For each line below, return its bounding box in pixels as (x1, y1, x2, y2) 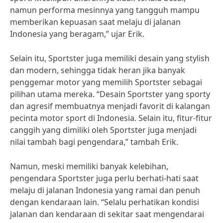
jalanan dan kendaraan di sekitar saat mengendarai (10, 209, 204, 220)
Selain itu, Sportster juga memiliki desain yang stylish (10, 53, 210, 64)
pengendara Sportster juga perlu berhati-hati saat (10, 173, 199, 184)
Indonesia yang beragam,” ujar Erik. (10, 28, 144, 39)
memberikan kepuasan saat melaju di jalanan (10, 16, 181, 27)
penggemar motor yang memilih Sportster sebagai (10, 77, 202, 88)
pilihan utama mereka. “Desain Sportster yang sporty (10, 89, 210, 100)
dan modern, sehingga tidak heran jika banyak (10, 65, 185, 76)
